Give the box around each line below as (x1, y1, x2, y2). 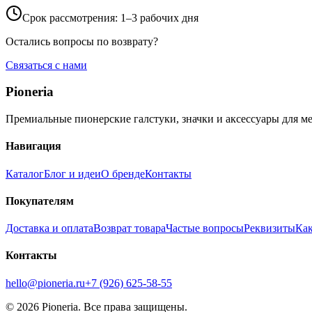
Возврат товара (93, 222, 166, 235)
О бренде (101, 167, 145, 180)
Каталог (6, 167, 44, 180)
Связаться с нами (6, 58, 87, 71)
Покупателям (6, 194, 74, 207)
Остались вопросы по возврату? (6, 35, 158, 47)
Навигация (6, 140, 61, 153)
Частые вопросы (166, 222, 244, 235)
